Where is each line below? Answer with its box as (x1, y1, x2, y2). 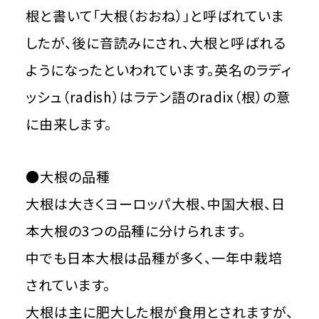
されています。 (25, 274, 110, 295)
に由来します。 (25, 113, 112, 134)
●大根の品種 (25, 166, 110, 187)
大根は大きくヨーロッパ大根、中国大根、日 (25, 193, 286, 214)
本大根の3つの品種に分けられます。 (25, 220, 246, 241)
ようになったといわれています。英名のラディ (25, 59, 292, 80)
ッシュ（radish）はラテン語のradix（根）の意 (25, 86, 291, 107)
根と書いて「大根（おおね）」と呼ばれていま (25, 5, 285, 26)
